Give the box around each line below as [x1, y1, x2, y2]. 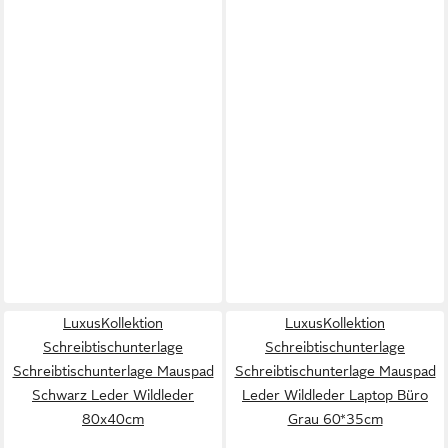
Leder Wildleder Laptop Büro [242, 387, 428, 403]
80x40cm [82, 411, 144, 427]
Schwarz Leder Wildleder [32, 387, 194, 403]
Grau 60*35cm [287, 411, 383, 427]
